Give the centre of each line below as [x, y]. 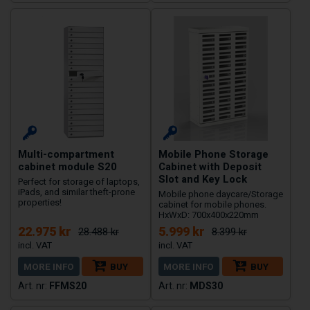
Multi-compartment [66, 154]
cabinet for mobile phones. [212, 204]
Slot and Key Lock [202, 179]
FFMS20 [68, 285]
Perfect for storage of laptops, [79, 181]
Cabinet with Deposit [210, 166]
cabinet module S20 [67, 166]
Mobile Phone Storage [213, 154]
